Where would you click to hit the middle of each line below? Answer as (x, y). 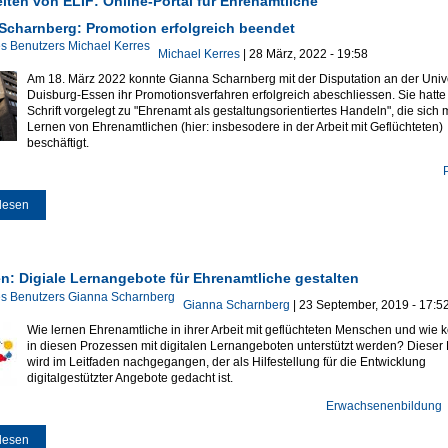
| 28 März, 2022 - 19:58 (303, 54)
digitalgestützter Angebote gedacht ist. (129, 378)
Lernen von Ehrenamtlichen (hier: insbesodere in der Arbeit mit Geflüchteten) (234, 127)
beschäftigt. (57, 143)
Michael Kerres (198, 54)
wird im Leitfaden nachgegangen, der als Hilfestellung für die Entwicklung (226, 362)
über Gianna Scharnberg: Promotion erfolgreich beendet (181, 205)
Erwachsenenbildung (383, 406)
